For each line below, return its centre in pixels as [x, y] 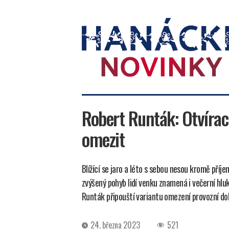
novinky [94, 93]
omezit [103, 139]
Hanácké [95, 82]
